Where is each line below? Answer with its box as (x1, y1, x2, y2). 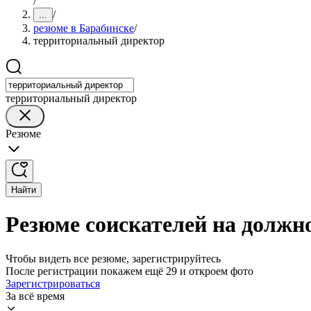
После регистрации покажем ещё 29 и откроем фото (6, 264, 253, 277)
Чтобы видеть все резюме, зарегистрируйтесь (6, 252, 221, 264)
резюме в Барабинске (33, 22, 134, 34)
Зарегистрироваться (6, 277, 100, 289)
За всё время (6, 289, 65, 302)
